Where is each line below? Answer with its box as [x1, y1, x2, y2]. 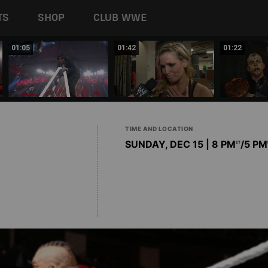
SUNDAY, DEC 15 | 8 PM [125, 138, 236, 150]
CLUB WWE [93, 12, 147, 23]
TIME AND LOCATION [125, 125, 193, 132]
